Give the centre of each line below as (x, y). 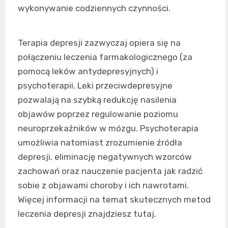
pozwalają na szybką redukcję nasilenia (97, 100)
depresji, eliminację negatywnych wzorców (105, 157)
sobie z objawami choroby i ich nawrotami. (103, 186)
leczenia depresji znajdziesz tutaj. (87, 214)
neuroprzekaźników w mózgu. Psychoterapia (108, 129)
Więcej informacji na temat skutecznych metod (114, 200)
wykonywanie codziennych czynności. (94, 8)
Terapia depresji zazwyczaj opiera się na (99, 43)
